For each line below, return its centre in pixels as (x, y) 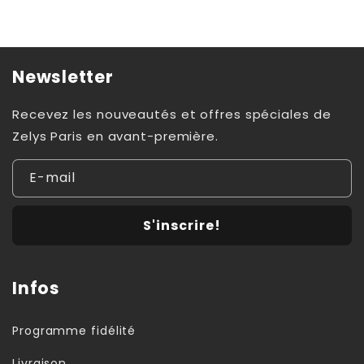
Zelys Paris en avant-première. (115, 136)
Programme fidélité (74, 330)
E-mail (52, 178)
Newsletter (63, 77)
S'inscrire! (182, 225)
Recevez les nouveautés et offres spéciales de (172, 114)
